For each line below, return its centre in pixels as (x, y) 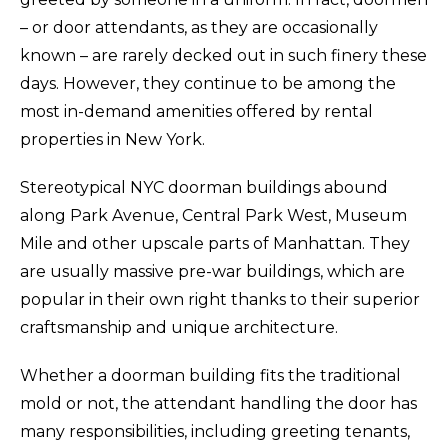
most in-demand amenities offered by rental (196, 111)
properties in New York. (112, 139)
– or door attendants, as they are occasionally (199, 27)
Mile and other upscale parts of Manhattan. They (215, 243)
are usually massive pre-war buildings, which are (212, 271)
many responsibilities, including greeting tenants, (215, 431)
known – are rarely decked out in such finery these (223, 55)
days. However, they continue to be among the (208, 83)
